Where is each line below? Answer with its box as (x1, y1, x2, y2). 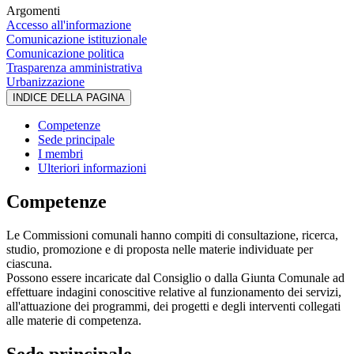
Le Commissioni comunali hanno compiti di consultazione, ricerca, (6, 228, 338, 242)
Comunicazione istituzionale (6, 32, 147, 47)
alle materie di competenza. (6, 313, 141, 327)
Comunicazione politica (6, 47, 124, 61)
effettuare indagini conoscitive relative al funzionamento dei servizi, (6, 284, 341, 299)
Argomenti (6, 4, 60, 18)
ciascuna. (6, 256, 52, 270)
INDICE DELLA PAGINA (13, 92, 125, 104)
